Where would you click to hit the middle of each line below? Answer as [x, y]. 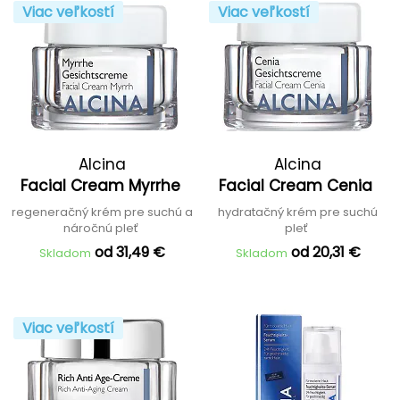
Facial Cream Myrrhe [102, 186]
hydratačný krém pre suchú [298, 212]
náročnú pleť [102, 228]
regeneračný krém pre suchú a [102, 212]
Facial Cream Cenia [298, 186]
